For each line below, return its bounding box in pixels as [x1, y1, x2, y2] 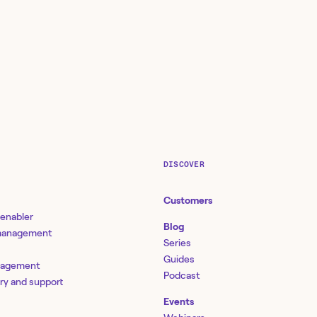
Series [163, 237, 191, 249]
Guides [163, 253, 195, 265]
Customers [163, 195, 212, 207]
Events [163, 296, 194, 308]
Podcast [163, 270, 200, 282]
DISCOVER [163, 159, 204, 169]
